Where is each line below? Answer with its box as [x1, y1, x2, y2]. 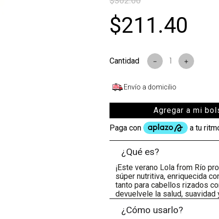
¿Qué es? [121, 146, 159, 158]
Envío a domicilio [124, 83, 176, 91]
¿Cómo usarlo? [121, 204, 183, 216]
